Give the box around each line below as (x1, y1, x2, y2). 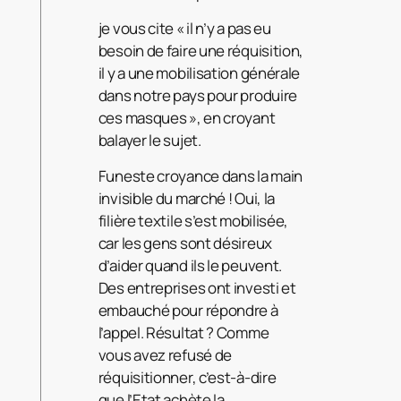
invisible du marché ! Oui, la (98, 188, 276, 209)
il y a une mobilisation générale (98, 63, 301, 84)
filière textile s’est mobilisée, (98, 210, 289, 232)
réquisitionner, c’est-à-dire (98, 367, 277, 388)
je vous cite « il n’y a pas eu (98, 18, 271, 39)
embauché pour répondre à (98, 300, 278, 321)
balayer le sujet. (98, 130, 201, 151)
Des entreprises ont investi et (98, 277, 296, 299)
